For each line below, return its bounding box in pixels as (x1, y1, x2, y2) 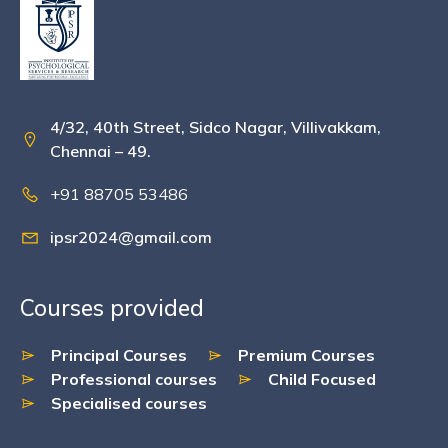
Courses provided (20, 293, 204, 322)
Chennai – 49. (50, 141, 151, 161)
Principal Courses (51, 345, 187, 365)
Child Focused (268, 369, 376, 389)
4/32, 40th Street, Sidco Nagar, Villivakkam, (50, 117, 381, 137)
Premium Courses (238, 345, 375, 365)
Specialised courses (51, 393, 207, 413)
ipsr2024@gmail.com (50, 227, 212, 247)
